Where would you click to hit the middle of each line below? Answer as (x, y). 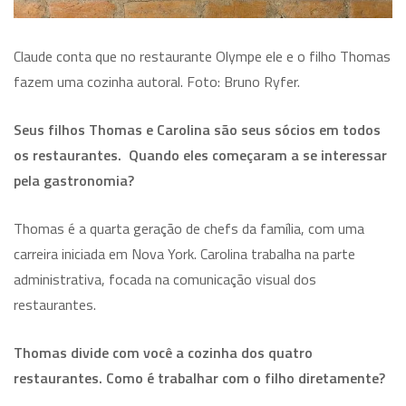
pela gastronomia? (74, 180)
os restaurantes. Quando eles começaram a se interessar (200, 155)
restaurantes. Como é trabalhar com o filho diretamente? (199, 377)
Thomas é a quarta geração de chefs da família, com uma (189, 228)
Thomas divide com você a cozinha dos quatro (163, 352)
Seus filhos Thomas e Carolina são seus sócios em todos (197, 129)
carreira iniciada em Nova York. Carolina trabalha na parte (184, 253)
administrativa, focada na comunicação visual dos (165, 279)
